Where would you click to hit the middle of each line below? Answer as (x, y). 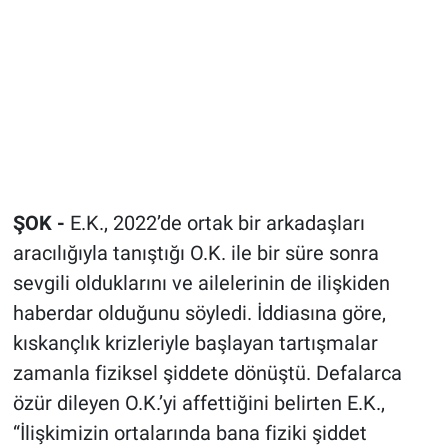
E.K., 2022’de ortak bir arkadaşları (214, 222)
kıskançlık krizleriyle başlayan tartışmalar (195, 342)
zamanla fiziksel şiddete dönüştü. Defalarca (207, 372)
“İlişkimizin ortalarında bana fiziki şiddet (189, 432)
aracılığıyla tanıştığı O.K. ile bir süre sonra (195, 252)
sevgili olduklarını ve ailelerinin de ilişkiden (201, 282)
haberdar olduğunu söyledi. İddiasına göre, (199, 312)
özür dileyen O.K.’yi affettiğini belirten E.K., (198, 402)
